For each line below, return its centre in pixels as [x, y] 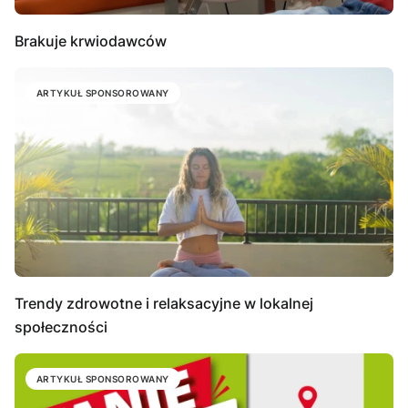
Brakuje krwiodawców [91, 41]
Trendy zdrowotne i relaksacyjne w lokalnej [164, 303]
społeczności [61, 326]
